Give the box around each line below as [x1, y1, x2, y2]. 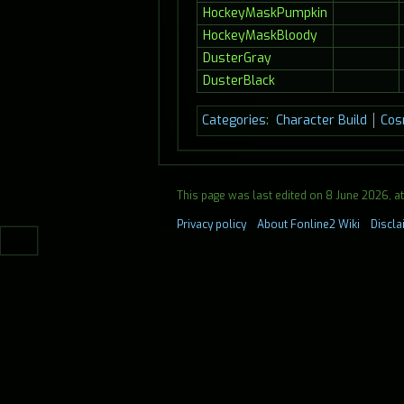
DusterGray [202, 50, 271, 68]
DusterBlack [202, 72, 275, 90]
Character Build [275, 112, 367, 130]
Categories [202, 112, 266, 130]
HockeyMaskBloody [202, 27, 317, 45]
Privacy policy [177, 217, 246, 233]
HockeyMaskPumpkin [202, 5, 327, 23]
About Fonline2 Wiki [257, 217, 360, 233]
